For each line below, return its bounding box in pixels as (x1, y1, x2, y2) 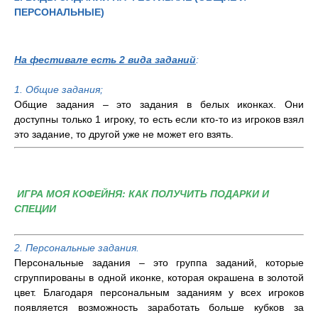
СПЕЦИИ (14, 202, 56, 214)
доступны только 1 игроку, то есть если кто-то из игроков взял (14, 113, 304, 125)
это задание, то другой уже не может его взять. (14, 128, 234, 140)
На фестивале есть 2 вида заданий (14, 53, 196, 65)
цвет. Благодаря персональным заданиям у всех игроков (14, 287, 304, 298)
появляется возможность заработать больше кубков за (14, 302, 304, 313)
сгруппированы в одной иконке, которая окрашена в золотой (14, 272, 304, 283)
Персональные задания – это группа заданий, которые (14, 257, 304, 268)
